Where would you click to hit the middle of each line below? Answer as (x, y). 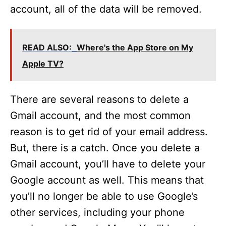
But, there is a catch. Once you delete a (105, 148)
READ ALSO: (47, 47)
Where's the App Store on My (135, 47)
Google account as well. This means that (107, 180)
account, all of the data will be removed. (106, 9)
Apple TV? (43, 64)
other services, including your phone (97, 212)
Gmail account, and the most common (100, 116)
